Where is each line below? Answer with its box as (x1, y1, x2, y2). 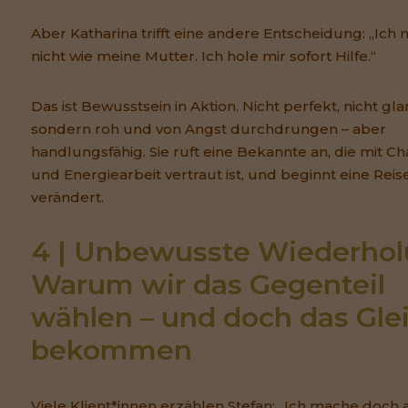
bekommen (31, 333, 192, 368)
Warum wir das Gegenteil (31, 268, 385, 302)
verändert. (31, 189, 104, 207)
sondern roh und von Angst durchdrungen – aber (31, 120, 386, 138)
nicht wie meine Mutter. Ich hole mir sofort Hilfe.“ (31, 47, 376, 66)
